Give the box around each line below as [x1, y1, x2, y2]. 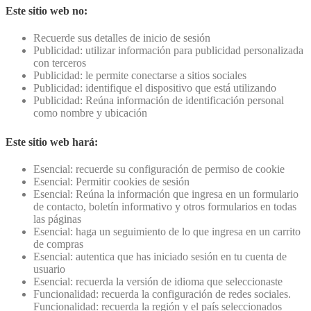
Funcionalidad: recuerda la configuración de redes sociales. [33, 288, 291, 301]
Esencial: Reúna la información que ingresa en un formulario [33, 188, 299, 201]
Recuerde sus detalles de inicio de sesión [33, 32, 210, 44]
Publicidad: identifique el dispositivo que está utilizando [33, 82, 276, 94]
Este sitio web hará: [6, 136, 98, 149]
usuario [33, 263, 65, 276]
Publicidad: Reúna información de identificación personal [33, 94, 284, 107]
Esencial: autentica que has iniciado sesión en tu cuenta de [33, 251, 287, 263]
